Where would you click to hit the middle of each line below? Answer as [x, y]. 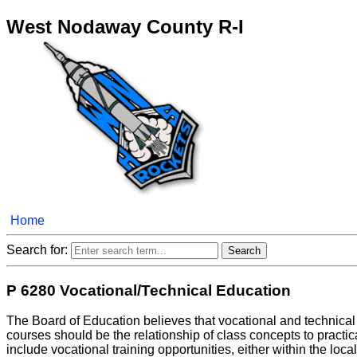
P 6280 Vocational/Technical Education [149, 290]
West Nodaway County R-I [125, 26]
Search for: [39, 249]
